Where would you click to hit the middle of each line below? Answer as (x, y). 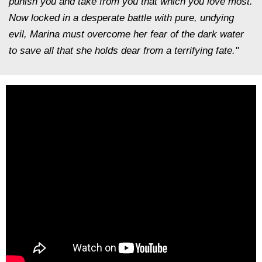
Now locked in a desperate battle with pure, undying (121, 18)
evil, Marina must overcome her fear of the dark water (126, 34)
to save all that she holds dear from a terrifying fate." (124, 51)
